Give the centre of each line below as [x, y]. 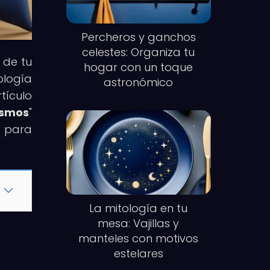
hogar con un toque [139, 67]
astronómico [139, 83]
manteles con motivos [139, 238]
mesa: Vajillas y [139, 223]
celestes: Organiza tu [139, 52]
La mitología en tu [139, 208]
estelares [138, 253]
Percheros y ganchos [138, 37]
